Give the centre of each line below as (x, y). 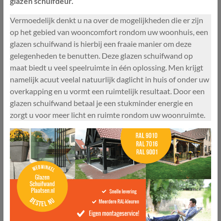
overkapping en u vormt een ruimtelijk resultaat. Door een (107, 91)
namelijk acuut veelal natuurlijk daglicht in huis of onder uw (109, 79)
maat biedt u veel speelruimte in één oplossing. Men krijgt (106, 67)
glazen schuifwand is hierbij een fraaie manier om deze (100, 43)
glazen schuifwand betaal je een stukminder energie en (101, 103)
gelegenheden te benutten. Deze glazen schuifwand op (101, 55)
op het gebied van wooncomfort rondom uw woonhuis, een (109, 32)
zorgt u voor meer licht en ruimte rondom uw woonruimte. (107, 114)
